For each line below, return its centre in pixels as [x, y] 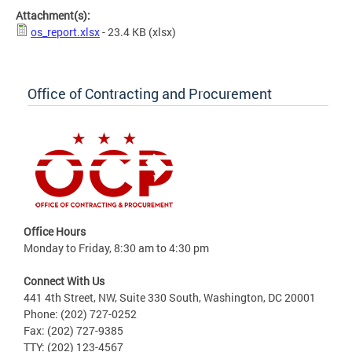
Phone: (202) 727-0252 [80, 313]
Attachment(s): [54, 15]
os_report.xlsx [65, 31]
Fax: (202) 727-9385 [73, 330]
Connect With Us [64, 280]
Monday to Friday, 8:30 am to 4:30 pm [116, 247]
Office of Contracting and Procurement [150, 93]
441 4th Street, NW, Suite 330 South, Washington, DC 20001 [170, 297]
